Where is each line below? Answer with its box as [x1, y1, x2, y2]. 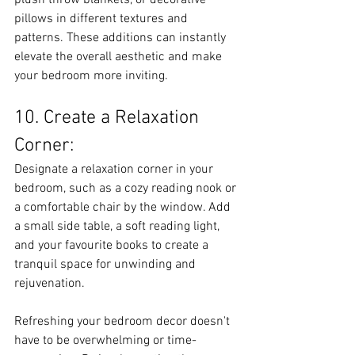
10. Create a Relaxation [14, 107, 204, 129]
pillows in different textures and [14, 11, 191, 27]
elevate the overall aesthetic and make [14, 49, 225, 65]
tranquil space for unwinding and [14, 257, 199, 273]
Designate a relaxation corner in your [14, 162, 216, 177]
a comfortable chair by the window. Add [14, 200, 234, 216]
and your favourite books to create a [14, 238, 212, 254]
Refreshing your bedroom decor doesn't [14, 314, 233, 330]
